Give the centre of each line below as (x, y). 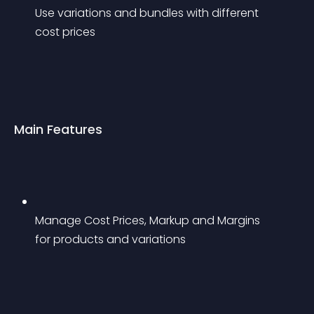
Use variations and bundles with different (148, 13)
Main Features (58, 129)
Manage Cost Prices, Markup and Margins (149, 220)
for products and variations (110, 239)
